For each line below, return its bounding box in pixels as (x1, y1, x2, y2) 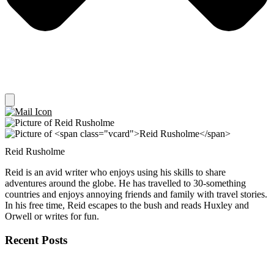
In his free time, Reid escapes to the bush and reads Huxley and (5, 200, 249, 211)
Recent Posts (5, 233, 67, 246)
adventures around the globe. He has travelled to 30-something (5, 178, 246, 189)
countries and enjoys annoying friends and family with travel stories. (5, 189, 267, 200)
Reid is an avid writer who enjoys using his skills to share (5, 167, 226, 178)
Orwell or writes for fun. (5, 211, 99, 222)
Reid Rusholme (5, 146, 65, 157)
